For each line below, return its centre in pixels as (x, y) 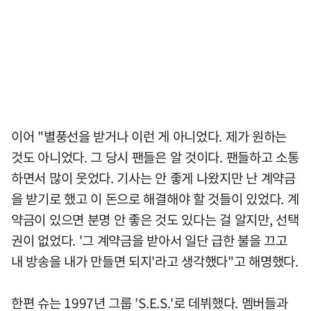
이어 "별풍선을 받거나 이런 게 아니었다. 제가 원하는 (149, 136)
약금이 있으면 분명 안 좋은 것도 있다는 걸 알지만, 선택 (155, 219)
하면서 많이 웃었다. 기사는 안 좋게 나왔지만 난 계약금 (153, 177)
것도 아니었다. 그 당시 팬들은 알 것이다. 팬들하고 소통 (155, 157)
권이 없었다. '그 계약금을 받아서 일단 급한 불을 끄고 (149, 240)
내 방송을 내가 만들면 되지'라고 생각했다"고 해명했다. (155, 261)
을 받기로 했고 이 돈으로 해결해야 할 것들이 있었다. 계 (155, 198)
